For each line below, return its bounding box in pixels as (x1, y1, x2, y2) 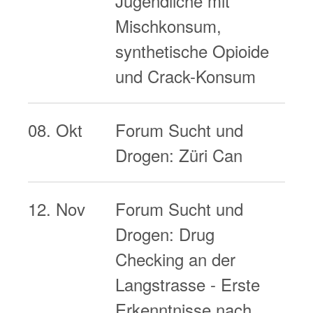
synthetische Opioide (115, 38, 270, 63)
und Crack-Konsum (115, 64, 256, 88)
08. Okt (28, 117, 82, 142)
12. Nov (28, 196, 85, 221)
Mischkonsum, (115, 13, 222, 38)
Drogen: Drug (115, 221, 215, 246)
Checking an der (115, 247, 236, 271)
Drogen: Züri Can (115, 143, 243, 167)
